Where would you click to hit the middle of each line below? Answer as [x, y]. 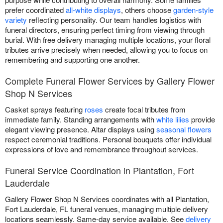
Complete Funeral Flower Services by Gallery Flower [110, 80]
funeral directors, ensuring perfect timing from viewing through [105, 29]
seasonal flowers [184, 129]
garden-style [193, 9]
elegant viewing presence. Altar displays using [81, 129]
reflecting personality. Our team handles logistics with [114, 19]
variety [16, 19]
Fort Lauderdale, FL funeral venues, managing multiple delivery [107, 209]
